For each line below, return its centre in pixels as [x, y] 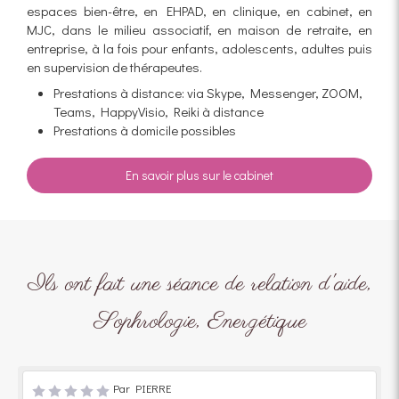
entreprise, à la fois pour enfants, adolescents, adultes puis [199, 48]
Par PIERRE [142, 387]
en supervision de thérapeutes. [114, 66]
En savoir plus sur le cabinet [199, 175]
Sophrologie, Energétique [199, 321]
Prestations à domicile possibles [145, 130]
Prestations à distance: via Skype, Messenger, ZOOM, [208, 92]
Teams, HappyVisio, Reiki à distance [159, 111]
